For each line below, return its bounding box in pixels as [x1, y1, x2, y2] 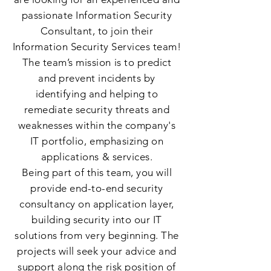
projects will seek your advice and [17, 245, 177, 257]
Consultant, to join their [40, 25, 154, 37]
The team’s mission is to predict [22, 56, 172, 68]
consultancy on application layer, [19, 198, 174, 210]
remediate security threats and [24, 103, 170, 116]
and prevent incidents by [38, 72, 155, 84]
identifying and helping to [35, 88, 158, 100]
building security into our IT [31, 214, 162, 226]
